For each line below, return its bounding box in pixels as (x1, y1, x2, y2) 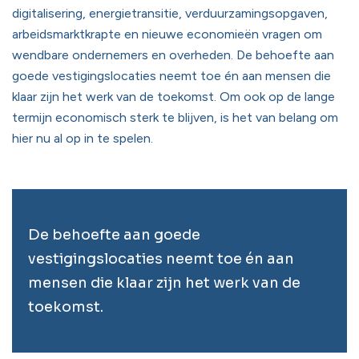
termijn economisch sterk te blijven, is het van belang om (12, 110, 338, 125)
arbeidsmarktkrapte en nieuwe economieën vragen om (12, 26, 322, 42)
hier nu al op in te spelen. (12, 131, 156, 146)
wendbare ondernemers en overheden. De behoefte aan (12, 47, 334, 63)
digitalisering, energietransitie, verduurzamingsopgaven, (12, 6, 328, 21)
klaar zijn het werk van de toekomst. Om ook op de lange (12, 89, 335, 104)
